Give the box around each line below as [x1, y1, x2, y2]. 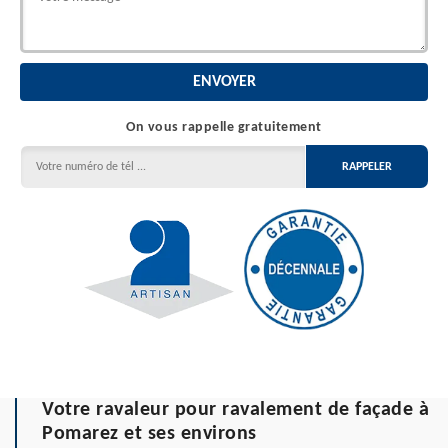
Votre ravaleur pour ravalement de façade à [42, 399, 429, 420]
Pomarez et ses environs [42, 423, 257, 444]
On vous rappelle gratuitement [126, 120, 322, 135]
